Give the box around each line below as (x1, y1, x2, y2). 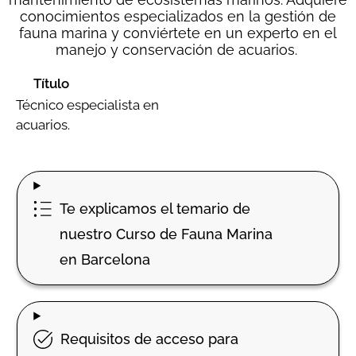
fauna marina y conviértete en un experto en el (19, 25, 337, 41)
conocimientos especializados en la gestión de (20, 8, 336, 25)
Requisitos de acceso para (60, 331, 239, 347)
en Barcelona (60, 251, 151, 268)
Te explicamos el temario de (60, 200, 251, 217)
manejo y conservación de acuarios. (55, 41, 297, 58)
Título (33, 75, 69, 91)
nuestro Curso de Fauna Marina (60, 226, 273, 242)
